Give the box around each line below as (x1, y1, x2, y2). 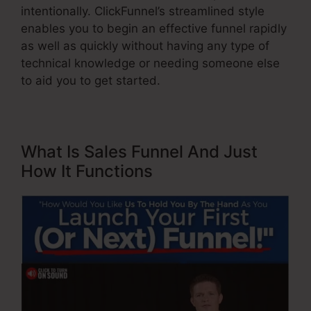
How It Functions (21, 161, 153, 182)
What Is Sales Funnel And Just (21, 142, 258, 162)
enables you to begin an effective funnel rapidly (21, 22, 287, 36)
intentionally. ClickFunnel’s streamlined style (21, 4, 264, 19)
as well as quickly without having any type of (21, 39, 269, 53)
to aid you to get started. (21, 74, 160, 88)
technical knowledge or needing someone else (21, 56, 280, 71)
